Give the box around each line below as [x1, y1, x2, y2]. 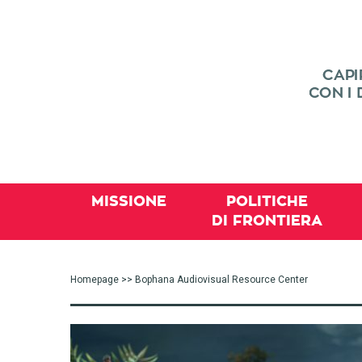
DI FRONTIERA [212, 213, 322, 228]
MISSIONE [91, 194, 166, 208]
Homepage [70, 274, 119, 285]
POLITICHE [226, 194, 308, 208]
